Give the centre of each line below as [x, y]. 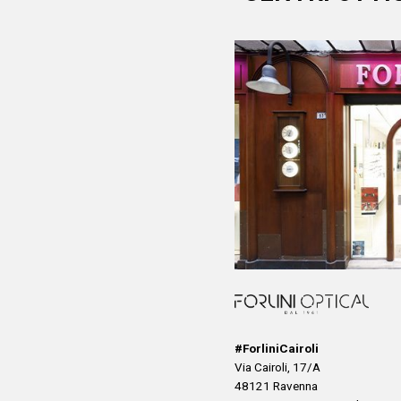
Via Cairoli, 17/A [277, 367]
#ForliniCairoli [277, 348]
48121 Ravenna [276, 386]
